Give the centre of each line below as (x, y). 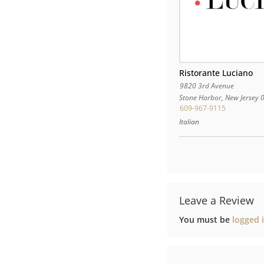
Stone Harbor (201, 98)
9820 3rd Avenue (207, 86)
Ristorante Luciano (216, 73)
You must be (206, 220)
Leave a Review (217, 201)
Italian (189, 121)
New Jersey (242, 98)
